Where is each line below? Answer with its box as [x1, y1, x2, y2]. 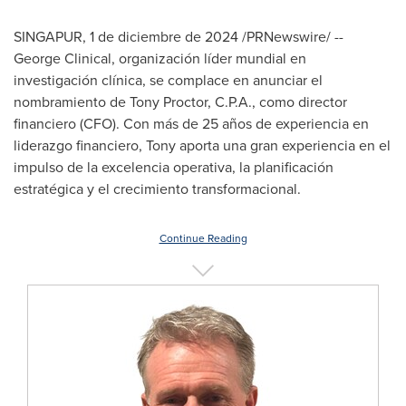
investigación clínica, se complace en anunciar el [14, 70, 323, 90]
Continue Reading [159, 230, 247, 246]
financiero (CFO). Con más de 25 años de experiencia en [14, 113, 369, 133]
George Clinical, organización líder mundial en [14, 48, 306, 68]
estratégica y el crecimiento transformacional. [14, 179, 301, 198]
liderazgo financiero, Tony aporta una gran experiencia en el [14, 135, 391, 155]
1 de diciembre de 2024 [90, 26, 238, 46]
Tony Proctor [130, 92, 208, 111]
